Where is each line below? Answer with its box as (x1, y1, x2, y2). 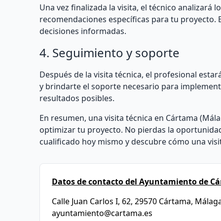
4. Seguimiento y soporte (39, 44, 180, 61)
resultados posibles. (39, 93, 114, 104)
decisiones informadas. (39, 26, 126, 37)
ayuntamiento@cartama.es (52, 208, 152, 219)
